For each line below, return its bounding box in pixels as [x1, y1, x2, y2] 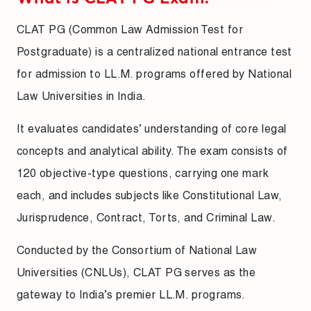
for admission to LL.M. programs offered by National [17, 67, 292, 81]
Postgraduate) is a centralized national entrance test [17, 45, 292, 59]
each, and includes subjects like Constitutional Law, [17, 189, 283, 203]
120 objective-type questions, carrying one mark [17, 167, 269, 180]
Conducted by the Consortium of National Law [17, 244, 258, 258]
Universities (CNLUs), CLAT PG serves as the [17, 266, 256, 280]
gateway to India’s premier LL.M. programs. [17, 288, 246, 302]
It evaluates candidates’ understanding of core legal [17, 122, 287, 136]
